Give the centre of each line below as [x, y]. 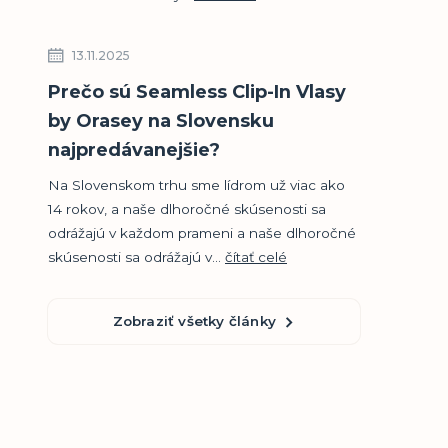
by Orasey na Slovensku [161, 120]
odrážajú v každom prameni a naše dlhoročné [202, 232]
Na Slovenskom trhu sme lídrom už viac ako [196, 184]
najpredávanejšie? [134, 149]
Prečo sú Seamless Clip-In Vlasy [197, 91]
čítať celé [256, 256]
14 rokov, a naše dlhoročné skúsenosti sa [187, 208]
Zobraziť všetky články [194, 320]
